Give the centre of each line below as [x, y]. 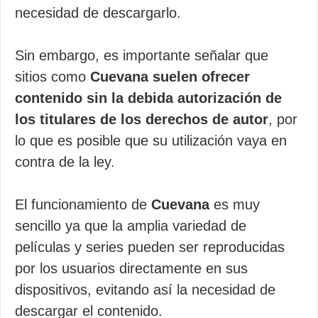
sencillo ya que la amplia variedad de [131, 226]
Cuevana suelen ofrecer [170, 77]
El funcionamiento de [83, 204]
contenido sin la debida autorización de [148, 98]
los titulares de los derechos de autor [142, 119]
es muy [235, 204]
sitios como [53, 77]
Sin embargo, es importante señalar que [142, 55]
